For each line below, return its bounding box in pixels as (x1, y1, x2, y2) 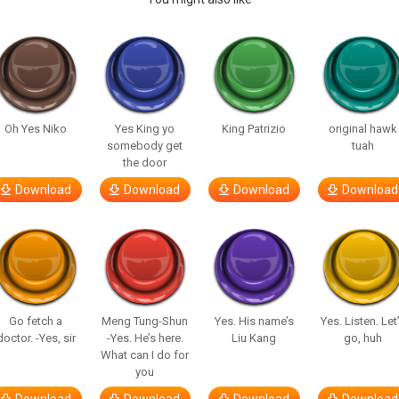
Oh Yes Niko (4, 122, 68, 135)
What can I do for (101, 348, 190, 362)
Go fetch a (9, 314, 63, 328)
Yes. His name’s (214, 314, 294, 328)
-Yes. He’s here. (106, 331, 183, 345)
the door (123, 156, 167, 169)
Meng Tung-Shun (102, 314, 189, 328)
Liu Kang (232, 331, 277, 345)
